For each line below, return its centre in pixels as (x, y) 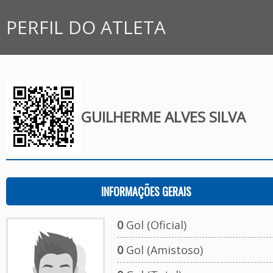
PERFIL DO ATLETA (86, 27)
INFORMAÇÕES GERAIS (146, 191)
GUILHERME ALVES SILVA (163, 117)
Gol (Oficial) (154, 225)
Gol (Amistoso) (163, 250)
